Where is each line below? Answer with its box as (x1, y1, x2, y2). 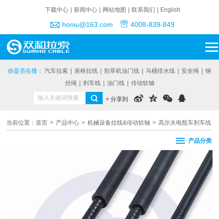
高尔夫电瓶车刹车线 (158, 119, 212, 126)
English (160, 6, 180, 13)
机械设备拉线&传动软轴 (88, 119, 151, 126)
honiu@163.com (62, 21, 113, 28)
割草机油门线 (104, 67, 139, 74)
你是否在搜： (8, 67, 44, 74)
